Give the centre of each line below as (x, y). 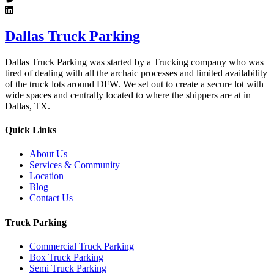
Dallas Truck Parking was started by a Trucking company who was (134, 62)
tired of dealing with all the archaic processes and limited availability (136, 73)
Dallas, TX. (28, 106)
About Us (48, 154)
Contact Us (51, 198)
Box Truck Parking (66, 257)
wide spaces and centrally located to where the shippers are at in (128, 95)
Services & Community (75, 165)
